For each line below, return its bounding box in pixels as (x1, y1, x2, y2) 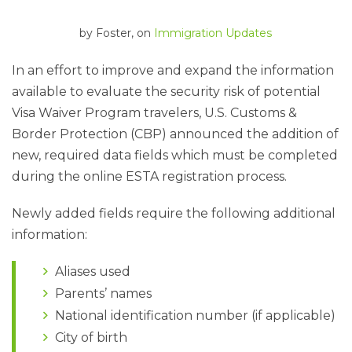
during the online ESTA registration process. (12, 169, 287, 184)
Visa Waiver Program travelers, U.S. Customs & (12, 105, 297, 120)
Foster (96, 26, 131, 40)
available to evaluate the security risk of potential (12, 84, 321, 99)
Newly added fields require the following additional (12, 206, 335, 221)
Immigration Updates (154, 26, 272, 40)
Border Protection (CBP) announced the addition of (12, 126, 339, 141)
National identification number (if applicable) (55, 308, 335, 323)
